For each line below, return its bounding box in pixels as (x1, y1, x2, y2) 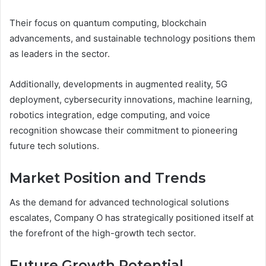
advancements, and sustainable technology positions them (9, 33, 255, 45)
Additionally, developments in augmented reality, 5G (9, 78, 227, 90)
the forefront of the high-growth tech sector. (9, 227, 196, 239)
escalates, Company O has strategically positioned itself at (9, 211, 254, 223)
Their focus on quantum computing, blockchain (9, 17, 207, 29)
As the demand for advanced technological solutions (9, 196, 229, 208)
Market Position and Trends (9, 170, 205, 187)
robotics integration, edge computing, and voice (9, 109, 210, 121)
